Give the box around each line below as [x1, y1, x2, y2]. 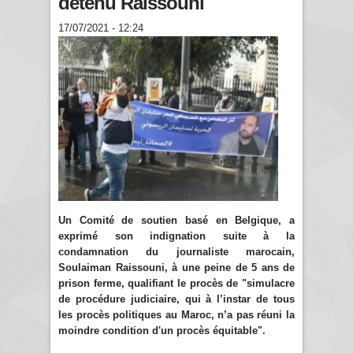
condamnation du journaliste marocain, [58, 245, 295, 258]
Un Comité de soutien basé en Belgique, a [58, 214, 295, 226]
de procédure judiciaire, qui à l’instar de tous [58, 292, 295, 305]
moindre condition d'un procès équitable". [58, 324, 269, 336]
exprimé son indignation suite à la [58, 229, 295, 242]
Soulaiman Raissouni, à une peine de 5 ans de [58, 261, 295, 273]
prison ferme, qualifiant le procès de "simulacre [58, 277, 295, 289]
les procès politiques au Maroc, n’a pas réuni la [58, 308, 295, 321]
